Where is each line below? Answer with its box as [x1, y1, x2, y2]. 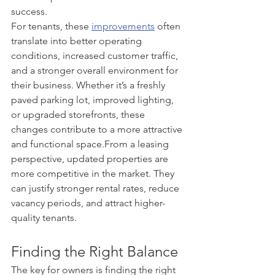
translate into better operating [11, 34, 144, 47]
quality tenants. [11, 211, 77, 223]
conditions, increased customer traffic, [11, 49, 180, 61]
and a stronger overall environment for [11, 64, 180, 76]
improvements [91, 20, 155, 32]
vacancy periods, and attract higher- [11, 196, 165, 209]
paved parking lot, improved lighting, [11, 93, 176, 106]
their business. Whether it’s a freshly [11, 79, 168, 91]
